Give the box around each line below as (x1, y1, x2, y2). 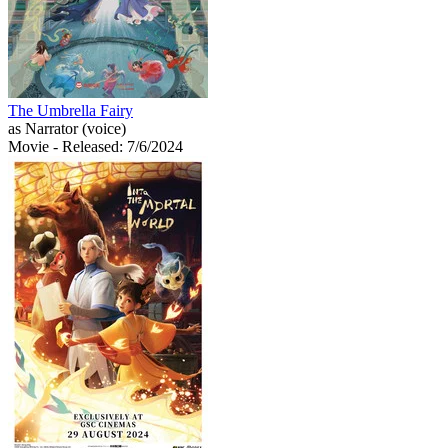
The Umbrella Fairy (8, 102, 133, 120)
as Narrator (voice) (8, 120, 126, 138)
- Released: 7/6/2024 (53, 138, 183, 156)
